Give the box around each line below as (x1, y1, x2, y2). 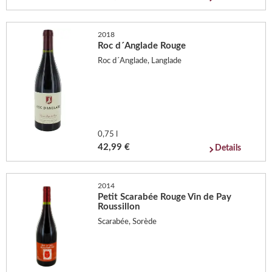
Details (215, 143, 242, 152)
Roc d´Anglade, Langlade (98, 57, 182, 65)
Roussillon (98, 202, 140, 211)
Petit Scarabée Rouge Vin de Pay (98, 192, 232, 202)
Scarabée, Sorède (98, 218, 157, 226)
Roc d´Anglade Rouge (98, 41, 186, 50)
